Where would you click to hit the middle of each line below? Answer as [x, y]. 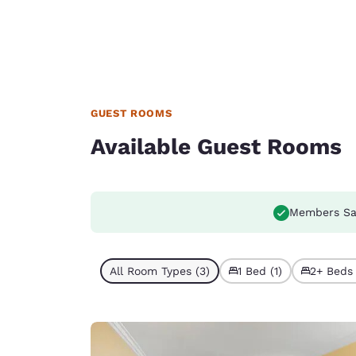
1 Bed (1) [260, 271]
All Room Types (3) [160, 271]
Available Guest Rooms [216, 147]
